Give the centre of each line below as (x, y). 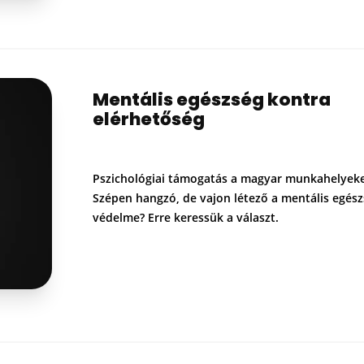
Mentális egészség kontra (212, 99)
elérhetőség (149, 119)
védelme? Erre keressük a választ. (186, 217)
